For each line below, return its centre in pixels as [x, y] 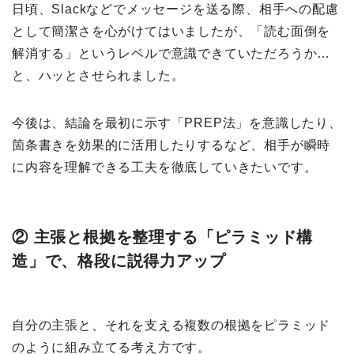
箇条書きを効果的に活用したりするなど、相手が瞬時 [171, 145]
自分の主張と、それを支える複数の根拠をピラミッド [171, 326]
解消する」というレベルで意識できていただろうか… [171, 54]
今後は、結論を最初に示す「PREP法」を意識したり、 [177, 123]
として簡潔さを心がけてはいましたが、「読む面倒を [171, 32]
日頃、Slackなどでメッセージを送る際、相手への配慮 [175, 9]
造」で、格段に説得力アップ [119, 261]
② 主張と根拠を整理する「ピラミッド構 [163, 237]
